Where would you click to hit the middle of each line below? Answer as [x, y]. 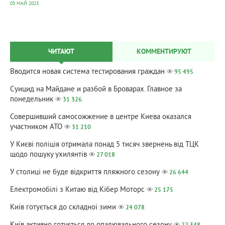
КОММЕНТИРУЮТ [164, 52]
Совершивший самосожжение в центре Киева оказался [101, 117]
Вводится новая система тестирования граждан [87, 72]
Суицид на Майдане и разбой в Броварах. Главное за [96, 90]
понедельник [32, 100]
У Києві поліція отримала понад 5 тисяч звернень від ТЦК [104, 145]
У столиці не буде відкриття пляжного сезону [85, 173]
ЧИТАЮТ [61, 52]
